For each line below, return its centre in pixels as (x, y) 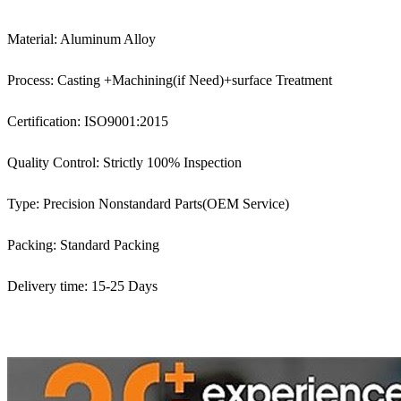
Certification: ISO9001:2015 (88, 121)
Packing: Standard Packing (83, 244)
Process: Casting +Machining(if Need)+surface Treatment (170, 80)
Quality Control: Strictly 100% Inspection (124, 162)
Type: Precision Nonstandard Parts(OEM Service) (148, 203)
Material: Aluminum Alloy (81, 38)
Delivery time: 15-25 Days (82, 286)
